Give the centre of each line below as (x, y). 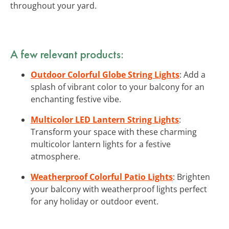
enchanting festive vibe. (76, 99)
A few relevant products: (67, 54)
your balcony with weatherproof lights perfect (119, 189)
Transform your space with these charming (114, 132)
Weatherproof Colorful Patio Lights (102, 177)
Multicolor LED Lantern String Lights (105, 119)
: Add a (192, 74)
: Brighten (191, 177)
